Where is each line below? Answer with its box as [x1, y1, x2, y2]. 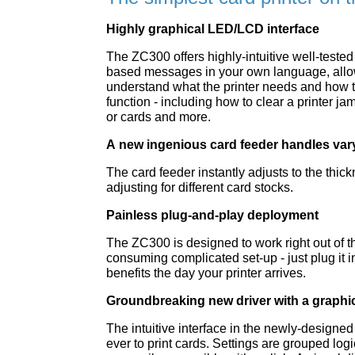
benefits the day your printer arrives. [106, 266, 307, 280]
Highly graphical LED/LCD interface [106, 22, 320, 36]
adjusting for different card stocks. [106, 181, 294, 194]
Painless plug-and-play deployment [106, 208, 319, 222]
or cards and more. [106, 110, 212, 124]
